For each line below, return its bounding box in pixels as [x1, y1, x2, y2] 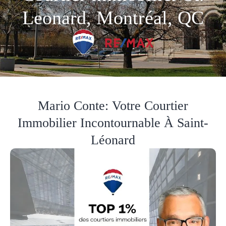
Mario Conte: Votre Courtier [38, 98, 188, 113]
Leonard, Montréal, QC [22, 7, 204, 29]
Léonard [91, 132, 135, 147]
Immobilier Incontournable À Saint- [18, 115, 208, 130]
